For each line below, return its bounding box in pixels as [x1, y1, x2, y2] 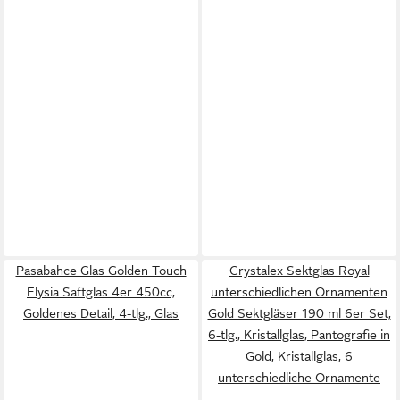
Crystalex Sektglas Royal [229, 263, 370, 278]
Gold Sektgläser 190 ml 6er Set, [207, 306, 391, 321]
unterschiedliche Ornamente [218, 371, 380, 385]
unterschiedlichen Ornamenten [211, 285, 387, 299]
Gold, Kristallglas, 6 [246, 349, 353, 363]
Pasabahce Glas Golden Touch [15, 263, 187, 278]
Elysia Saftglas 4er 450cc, [27, 285, 175, 299]
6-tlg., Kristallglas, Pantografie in [208, 328, 390, 342]
